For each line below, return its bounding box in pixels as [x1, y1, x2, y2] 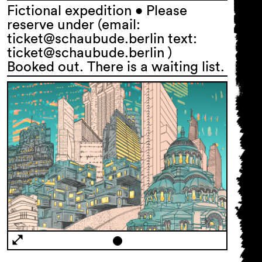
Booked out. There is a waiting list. [7, 57, 225, 75]
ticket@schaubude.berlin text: [7, 29, 197, 47]
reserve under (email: [7, 15, 140, 33]
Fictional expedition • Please [7, 1, 187, 19]
